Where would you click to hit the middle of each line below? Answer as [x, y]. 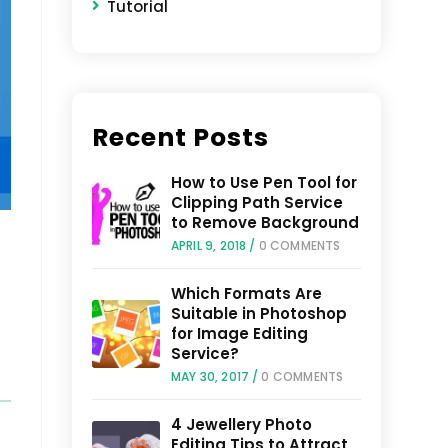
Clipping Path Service [256, 202]
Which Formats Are [246, 293]
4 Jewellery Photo [241, 424]
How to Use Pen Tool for [263, 182]
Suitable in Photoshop [258, 313]
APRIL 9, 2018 [208, 245]
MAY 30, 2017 [210, 376]
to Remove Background [264, 222]
